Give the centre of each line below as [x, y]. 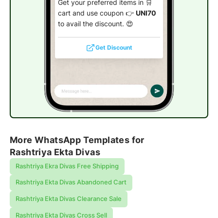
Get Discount [114, 48]
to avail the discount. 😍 [95, 24]
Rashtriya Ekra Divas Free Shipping [67, 166]
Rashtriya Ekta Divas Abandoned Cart [71, 182]
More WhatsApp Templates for [77, 139]
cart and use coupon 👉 [97, 13]
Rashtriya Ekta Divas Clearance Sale [68, 199]
